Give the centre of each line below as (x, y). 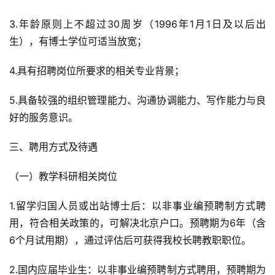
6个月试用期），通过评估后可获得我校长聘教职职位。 (130, 240)
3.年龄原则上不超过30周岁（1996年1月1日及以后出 (137, 24)
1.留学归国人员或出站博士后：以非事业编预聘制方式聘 (137, 206)
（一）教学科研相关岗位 (63, 176)
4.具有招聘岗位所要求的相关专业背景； (97, 71)
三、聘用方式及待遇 (53, 147)
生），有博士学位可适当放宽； (78, 41)
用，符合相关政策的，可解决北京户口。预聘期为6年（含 (137, 223)
